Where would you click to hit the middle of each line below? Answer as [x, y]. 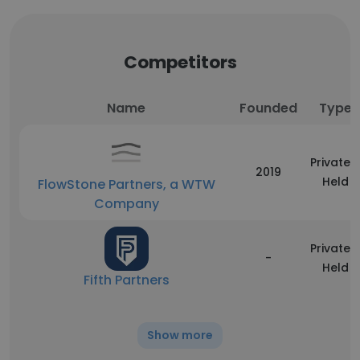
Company [126, 204]
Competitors [180, 62]
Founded [268, 108]
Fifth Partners [126, 280]
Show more [180, 335]
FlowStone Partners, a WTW [126, 184]
